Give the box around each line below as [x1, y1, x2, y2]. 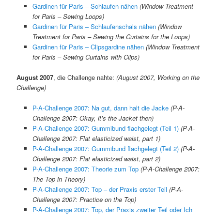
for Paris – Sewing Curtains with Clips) [32, 52, 139, 62]
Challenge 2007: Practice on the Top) [32, 195, 136, 204]
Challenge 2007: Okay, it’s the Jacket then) [32, 113, 154, 123]
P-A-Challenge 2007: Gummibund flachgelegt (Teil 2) [32, 144, 179, 154]
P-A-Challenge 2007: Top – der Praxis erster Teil [32, 185, 167, 194]
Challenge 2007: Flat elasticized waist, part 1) [32, 134, 160, 143]
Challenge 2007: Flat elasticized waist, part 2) [32, 154, 160, 164]
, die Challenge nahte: [53, 73, 117, 82]
